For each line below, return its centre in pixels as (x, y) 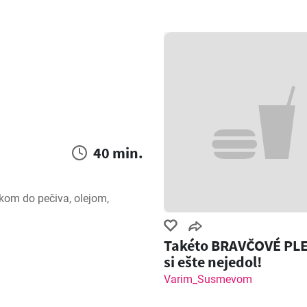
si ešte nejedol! (213, 261)
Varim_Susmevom (208, 279)
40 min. (118, 152)
